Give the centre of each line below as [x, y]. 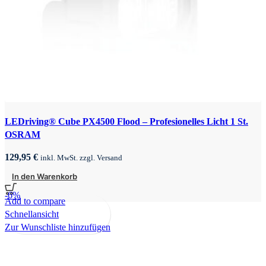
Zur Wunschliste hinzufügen [58, 227]
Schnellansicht [32, 214]
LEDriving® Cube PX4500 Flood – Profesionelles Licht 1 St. [126, 121]
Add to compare [35, 201]
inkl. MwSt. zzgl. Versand [81, 157]
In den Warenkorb [45, 176]
